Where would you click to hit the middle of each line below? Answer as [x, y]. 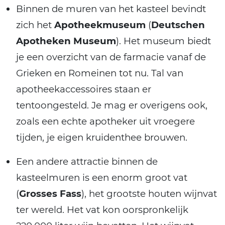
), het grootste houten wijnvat [149, 194]
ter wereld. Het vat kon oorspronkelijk [102, 210]
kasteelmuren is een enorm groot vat [102, 178]
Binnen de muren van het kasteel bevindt [111, 9]
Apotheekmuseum [100, 25]
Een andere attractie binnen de [87, 162]
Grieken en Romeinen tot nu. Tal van [100, 73]
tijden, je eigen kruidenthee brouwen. [102, 138]
